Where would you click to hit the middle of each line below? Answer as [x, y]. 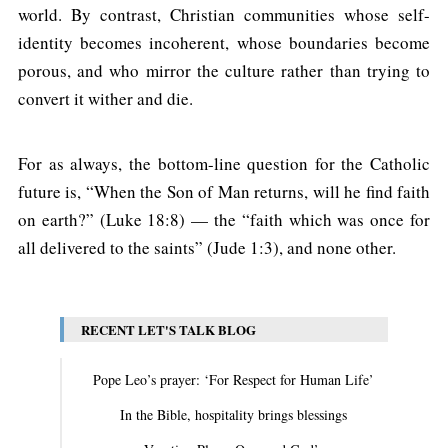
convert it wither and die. [105, 98]
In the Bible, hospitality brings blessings [233, 414]
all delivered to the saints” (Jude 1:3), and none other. [207, 247]
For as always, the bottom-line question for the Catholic [224, 163]
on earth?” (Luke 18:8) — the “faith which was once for [224, 219]
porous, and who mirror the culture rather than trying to [224, 70]
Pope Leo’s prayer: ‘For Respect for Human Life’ [233, 379]
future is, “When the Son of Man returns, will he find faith [224, 191]
